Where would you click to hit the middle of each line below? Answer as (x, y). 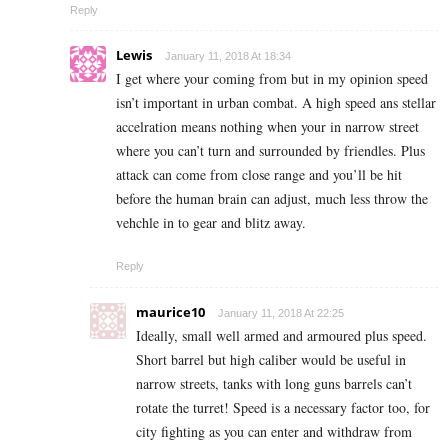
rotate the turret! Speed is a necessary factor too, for (283, 408)
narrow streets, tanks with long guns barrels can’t (274, 384)
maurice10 (170, 312)
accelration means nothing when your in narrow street (267, 127)
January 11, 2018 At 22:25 (281, 313)
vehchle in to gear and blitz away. (211, 223)
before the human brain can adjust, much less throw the (272, 199)
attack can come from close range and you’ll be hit (259, 175)
